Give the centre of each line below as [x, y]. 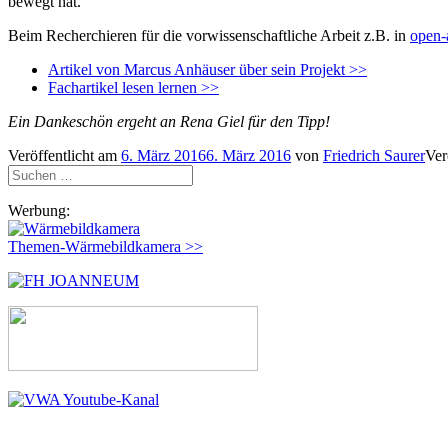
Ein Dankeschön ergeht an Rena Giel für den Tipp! [169, 121]
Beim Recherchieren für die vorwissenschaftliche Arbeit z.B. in [209, 35]
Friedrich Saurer [374, 155]
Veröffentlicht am [64, 155]
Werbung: [39, 210]
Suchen [30, 172]
